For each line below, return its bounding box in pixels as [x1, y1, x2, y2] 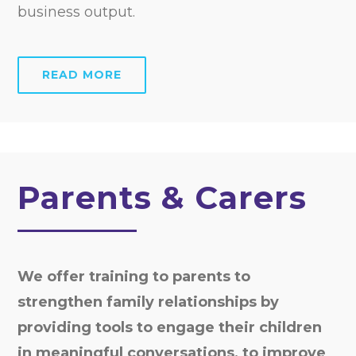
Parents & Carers [17, 177, 308, 217]
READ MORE [42, 67, 122, 82]
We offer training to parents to [17, 267, 251, 285]
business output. [17, 2, 136, 21]
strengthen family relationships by [17, 292, 280, 311]
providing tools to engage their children [17, 318, 323, 336]
